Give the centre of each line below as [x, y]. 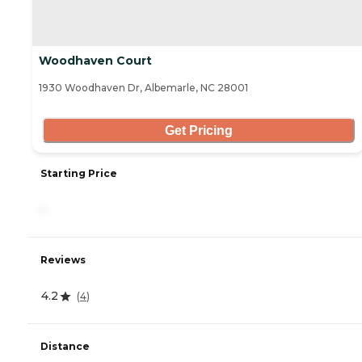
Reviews [63, 260]
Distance [65, 347]
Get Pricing [198, 130]
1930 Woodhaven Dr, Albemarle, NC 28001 [143, 88]
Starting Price [79, 174]
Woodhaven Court [95, 61]
